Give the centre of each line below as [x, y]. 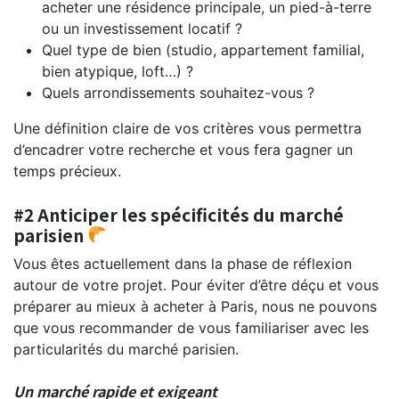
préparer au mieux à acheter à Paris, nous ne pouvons [195, 306]
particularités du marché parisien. [128, 349]
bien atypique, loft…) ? [118, 71]
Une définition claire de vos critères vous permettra [187, 128]
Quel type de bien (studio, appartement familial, [203, 49]
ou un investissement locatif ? [142, 28]
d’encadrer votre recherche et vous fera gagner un [183, 149]
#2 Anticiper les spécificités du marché [179, 214]
